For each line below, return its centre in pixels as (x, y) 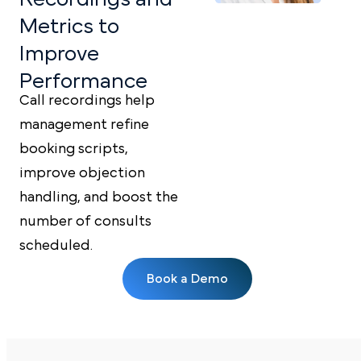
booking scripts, (74, 149)
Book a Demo (187, 278)
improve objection (82, 173)
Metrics (59, 26)
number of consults (85, 221)
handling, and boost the (99, 197)
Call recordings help (87, 100)
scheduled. (56, 245)
